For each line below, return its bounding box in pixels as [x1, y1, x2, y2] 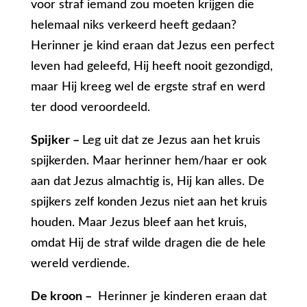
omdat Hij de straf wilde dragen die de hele [30, 237, 266, 250]
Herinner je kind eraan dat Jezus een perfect [30, 40, 274, 53]
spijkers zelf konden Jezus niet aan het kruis [30, 196, 267, 209]
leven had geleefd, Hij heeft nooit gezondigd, [30, 60, 273, 73]
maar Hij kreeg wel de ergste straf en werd [30, 81, 265, 94]
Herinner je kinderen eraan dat [94, 291, 267, 304]
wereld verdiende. [30, 258, 130, 271]
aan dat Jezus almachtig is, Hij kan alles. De [30, 175, 265, 188]
